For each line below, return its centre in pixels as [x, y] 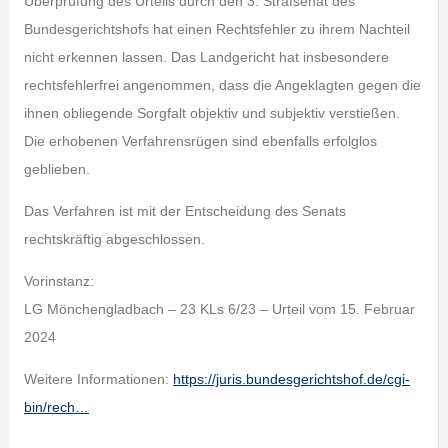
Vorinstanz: [58, 281]
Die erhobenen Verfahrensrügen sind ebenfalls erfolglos [200, 141]
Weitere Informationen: [98, 379]
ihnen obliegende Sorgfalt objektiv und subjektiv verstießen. [211, 113]
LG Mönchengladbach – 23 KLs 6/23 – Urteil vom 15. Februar [219, 309]
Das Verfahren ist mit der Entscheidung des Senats [184, 211]
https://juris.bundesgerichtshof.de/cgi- [291, 379]
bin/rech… [56, 407]
